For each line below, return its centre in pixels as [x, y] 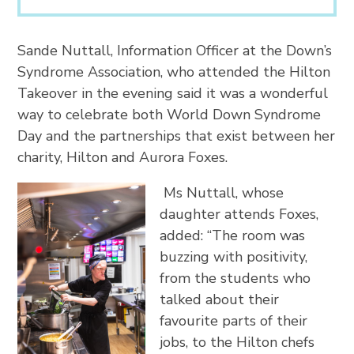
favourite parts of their [233, 321]
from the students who [235, 279]
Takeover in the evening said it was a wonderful [173, 94]
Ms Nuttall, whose [221, 193]
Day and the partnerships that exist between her [177, 136]
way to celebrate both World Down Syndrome [169, 115]
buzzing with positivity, [233, 257]
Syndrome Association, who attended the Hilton [174, 72]
